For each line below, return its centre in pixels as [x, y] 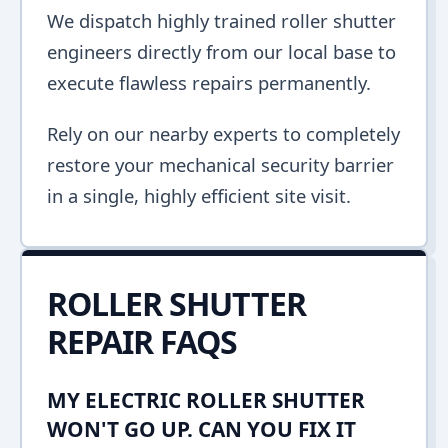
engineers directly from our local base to [221, 51]
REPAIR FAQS [142, 341]
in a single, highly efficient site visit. [199, 195]
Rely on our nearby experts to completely [223, 133]
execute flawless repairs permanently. [209, 82]
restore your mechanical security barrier [220, 164]
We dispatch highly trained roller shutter [221, 20]
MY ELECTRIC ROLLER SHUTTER [206, 400]
